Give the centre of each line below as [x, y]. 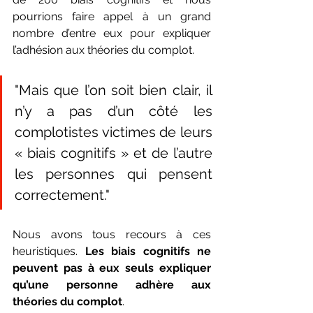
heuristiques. [49, 251]
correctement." [62, 195]
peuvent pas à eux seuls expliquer [112, 268]
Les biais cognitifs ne [148, 251]
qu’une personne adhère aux [112, 284]
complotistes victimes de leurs [114, 132]
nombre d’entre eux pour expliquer [112, 33]
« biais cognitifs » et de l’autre [114, 153]
